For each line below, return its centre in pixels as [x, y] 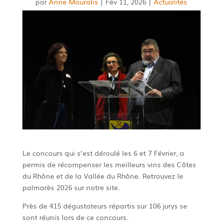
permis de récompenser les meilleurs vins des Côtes [109, 164]
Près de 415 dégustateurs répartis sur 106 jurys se [105, 205]
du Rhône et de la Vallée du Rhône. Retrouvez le [103, 175]
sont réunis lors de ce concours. [75, 217]
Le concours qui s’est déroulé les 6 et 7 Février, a [103, 153]
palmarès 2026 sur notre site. [71, 187]
